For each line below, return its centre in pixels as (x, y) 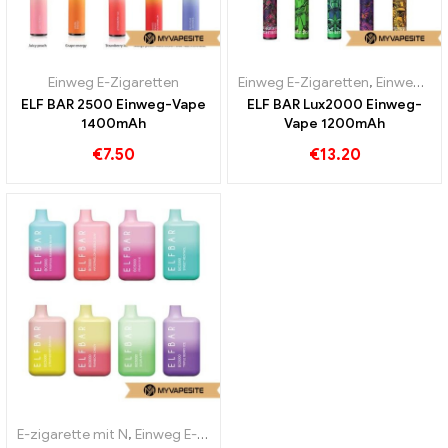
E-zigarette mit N (72, 435)
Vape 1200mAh (334, 124)
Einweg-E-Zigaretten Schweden (394, 83)
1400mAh (113, 124)
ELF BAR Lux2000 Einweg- (334, 105)
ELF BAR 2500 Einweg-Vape (113, 105)
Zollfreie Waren (321, 435)
